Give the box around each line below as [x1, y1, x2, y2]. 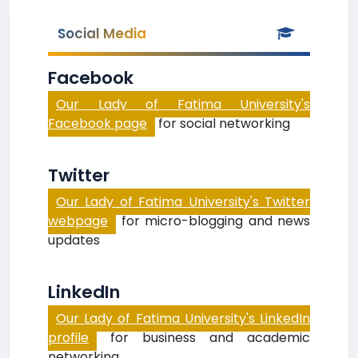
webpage [48, 212, 108, 230]
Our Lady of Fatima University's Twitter [56, 193, 310, 211]
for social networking [155, 114, 290, 133]
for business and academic [97, 328, 310, 347]
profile [48, 328, 89, 347]
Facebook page [48, 114, 147, 133]
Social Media [58, 24, 146, 43]
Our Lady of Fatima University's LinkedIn [56, 309, 310, 328]
